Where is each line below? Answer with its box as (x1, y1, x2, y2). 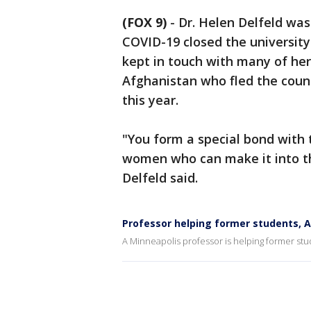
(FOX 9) (122, 14, 167, 31)
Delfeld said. (122, 169, 201, 186)
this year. (122, 92, 182, 108)
